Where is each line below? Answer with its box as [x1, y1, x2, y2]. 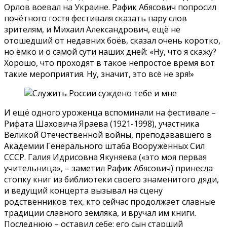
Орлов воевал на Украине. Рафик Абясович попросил [4, 1, 216, 13]
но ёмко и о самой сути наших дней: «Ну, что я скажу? [4, 46, 216, 57]
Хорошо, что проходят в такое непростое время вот [4, 57, 215, 68]
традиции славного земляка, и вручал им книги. [4, 207, 196, 218]
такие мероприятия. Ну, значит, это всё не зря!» [4, 68, 194, 80]
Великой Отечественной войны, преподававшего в [4, 129, 212, 140]
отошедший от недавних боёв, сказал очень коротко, [4, 34, 220, 46]
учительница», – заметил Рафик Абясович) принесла [4, 162, 213, 174]
